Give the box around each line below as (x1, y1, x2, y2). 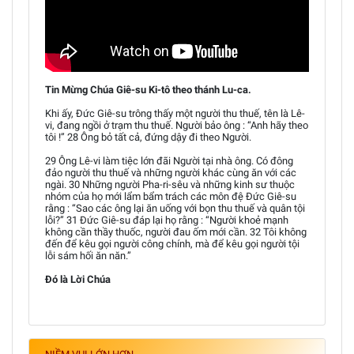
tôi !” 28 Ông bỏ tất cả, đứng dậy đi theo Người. (45, 130, 251, 143)
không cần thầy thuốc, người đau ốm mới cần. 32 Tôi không (45, 225, 307, 238)
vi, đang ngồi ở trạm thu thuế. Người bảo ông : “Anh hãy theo (45, 119, 308, 131)
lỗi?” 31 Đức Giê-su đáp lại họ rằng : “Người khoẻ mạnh (45, 213, 288, 226)
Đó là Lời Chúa (45, 273, 111, 285)
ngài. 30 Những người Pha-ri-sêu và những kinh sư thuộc (45, 178, 295, 190)
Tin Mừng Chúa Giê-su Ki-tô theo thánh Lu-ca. (45, 83, 251, 96)
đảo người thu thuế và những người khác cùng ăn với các (45, 166, 296, 179)
